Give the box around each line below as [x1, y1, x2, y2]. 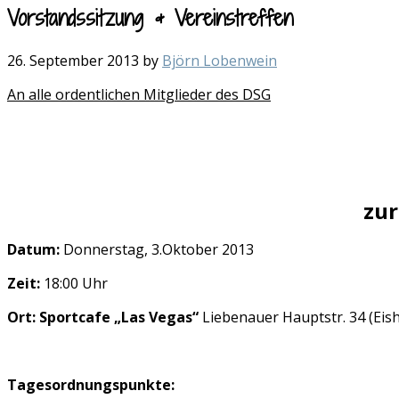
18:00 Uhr [44, 273, 108, 293]
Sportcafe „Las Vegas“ [39, 306, 202, 327]
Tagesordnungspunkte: [7, 374, 175, 395]
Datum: [7, 239, 63, 259]
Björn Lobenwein [162, 50, 277, 70]
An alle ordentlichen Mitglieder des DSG [7, 84, 271, 104]
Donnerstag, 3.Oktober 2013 [63, 239, 254, 259]
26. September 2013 [7, 50, 139, 70]
